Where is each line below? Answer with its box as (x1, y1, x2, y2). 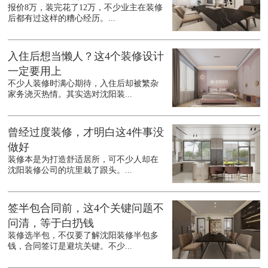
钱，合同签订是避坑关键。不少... (8, 242, 133, 251)
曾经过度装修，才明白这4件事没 (8, 126, 165, 139)
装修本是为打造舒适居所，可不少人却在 (8, 155, 159, 165)
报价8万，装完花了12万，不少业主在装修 (8, 3, 163, 13)
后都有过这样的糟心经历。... (8, 14, 116, 23)
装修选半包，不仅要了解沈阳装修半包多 (8, 231, 159, 240)
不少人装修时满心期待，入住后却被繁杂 (8, 79, 159, 89)
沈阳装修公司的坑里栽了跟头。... (8, 166, 133, 175)
